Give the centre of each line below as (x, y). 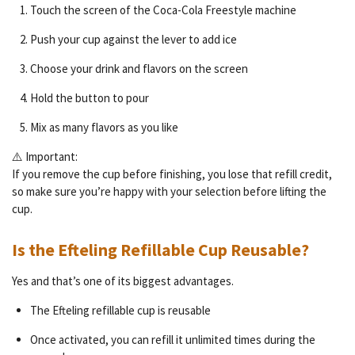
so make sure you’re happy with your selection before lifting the (169, 192)
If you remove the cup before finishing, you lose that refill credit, (172, 174)
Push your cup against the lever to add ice (133, 40)
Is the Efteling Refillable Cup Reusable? (160, 250)
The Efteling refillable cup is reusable (120, 310)
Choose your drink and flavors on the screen (139, 69)
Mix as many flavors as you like (104, 128)
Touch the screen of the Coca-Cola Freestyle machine (163, 10)
